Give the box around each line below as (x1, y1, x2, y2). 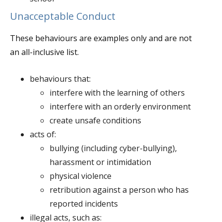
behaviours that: (30, 73, 91, 84)
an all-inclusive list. (10, 47, 79, 57)
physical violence (50, 170, 111, 181)
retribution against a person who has (50, 184, 189, 195)
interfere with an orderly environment (50, 101, 191, 112)
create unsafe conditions (50, 115, 141, 126)
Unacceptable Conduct (10, 9, 115, 23)
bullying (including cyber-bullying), (50, 143, 177, 154)
